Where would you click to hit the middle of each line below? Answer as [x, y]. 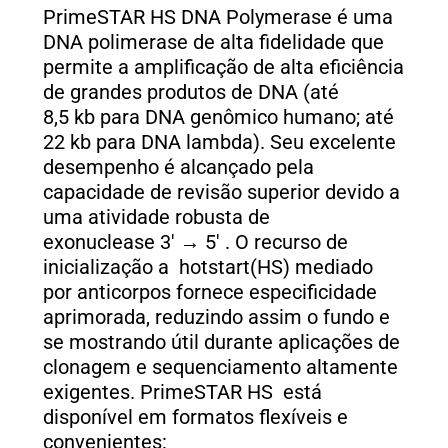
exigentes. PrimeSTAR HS [158, 393]
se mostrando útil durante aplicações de [221, 343]
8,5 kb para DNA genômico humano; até [218, 118]
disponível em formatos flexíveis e [195, 418]
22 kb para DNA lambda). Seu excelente [219, 143]
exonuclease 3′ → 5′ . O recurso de [195, 243]
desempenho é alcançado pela [178, 168]
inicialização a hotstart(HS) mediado [208, 268]
